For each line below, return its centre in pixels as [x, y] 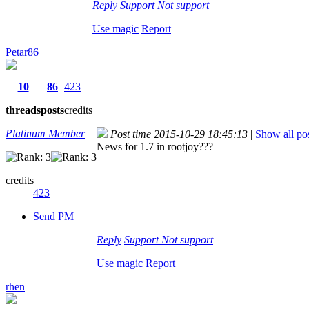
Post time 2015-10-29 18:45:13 [179, 134]
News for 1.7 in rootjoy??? [155, 146]
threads [23, 110]
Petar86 [22, 52]
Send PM [53, 216]
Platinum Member [45, 133]
